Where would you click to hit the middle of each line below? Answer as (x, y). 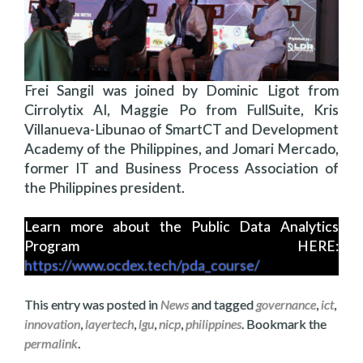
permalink (51, 343)
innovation (52, 324)
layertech (109, 324)
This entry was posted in (92, 304)
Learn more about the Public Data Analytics (181, 226)
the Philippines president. (105, 188)
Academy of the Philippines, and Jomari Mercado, (181, 149)
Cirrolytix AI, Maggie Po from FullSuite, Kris (181, 110)
